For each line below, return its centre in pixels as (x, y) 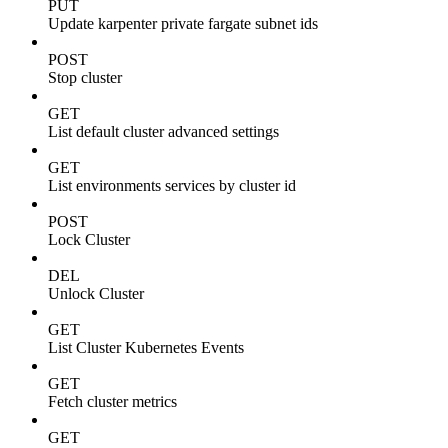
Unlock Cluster (96, 293)
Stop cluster (85, 77)
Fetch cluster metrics (112, 401)
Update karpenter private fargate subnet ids (183, 23)
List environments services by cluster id (172, 185)
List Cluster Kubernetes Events (146, 347)
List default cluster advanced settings (163, 131)
